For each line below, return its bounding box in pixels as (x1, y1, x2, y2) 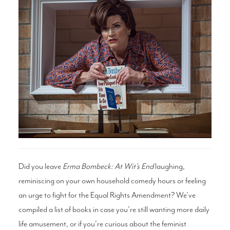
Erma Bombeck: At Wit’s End (62, 161, 154, 171)
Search (28, 21, 52, 31)
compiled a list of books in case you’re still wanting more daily (18, 204, 209, 215)
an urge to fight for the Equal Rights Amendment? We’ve (18, 189, 196, 200)
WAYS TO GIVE (88, 74, 142, 85)
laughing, (153, 161, 185, 171)
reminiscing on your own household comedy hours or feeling (18, 175, 206, 186)
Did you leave (18, 161, 63, 171)
